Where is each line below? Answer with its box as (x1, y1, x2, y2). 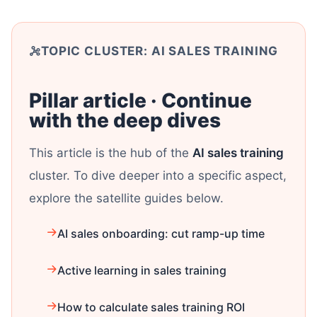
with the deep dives (29, 108, 221, 132)
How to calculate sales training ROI (57, 300, 245, 314)
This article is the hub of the (29, 146, 192, 160)
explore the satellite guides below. (29, 191, 224, 205)
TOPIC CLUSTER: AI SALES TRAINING (41, 44, 279, 58)
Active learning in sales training (57, 263, 226, 277)
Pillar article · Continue (29, 88, 252, 113)
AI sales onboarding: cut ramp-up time (57, 226, 265, 241)
